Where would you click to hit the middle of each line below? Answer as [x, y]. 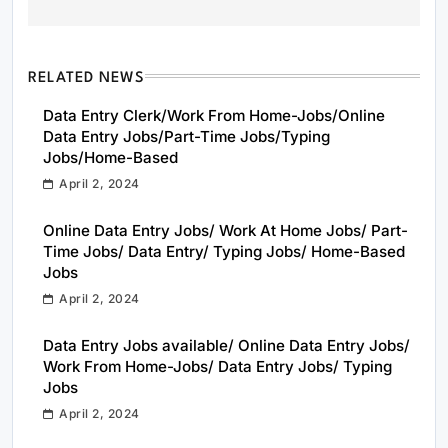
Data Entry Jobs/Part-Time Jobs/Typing [186, 136]
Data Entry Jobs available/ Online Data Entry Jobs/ [226, 345]
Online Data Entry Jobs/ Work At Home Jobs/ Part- [225, 230]
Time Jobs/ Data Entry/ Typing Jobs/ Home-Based [224, 251]
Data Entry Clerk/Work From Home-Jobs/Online [214, 115]
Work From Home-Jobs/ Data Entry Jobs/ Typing [217, 366]
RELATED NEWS [87, 78]
